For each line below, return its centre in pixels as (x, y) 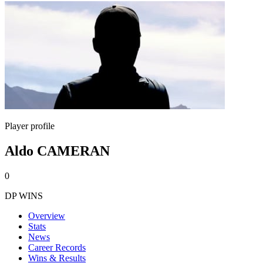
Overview (47, 215)
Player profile (30, 126)
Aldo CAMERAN (57, 151)
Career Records (57, 247)
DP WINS (24, 195)
